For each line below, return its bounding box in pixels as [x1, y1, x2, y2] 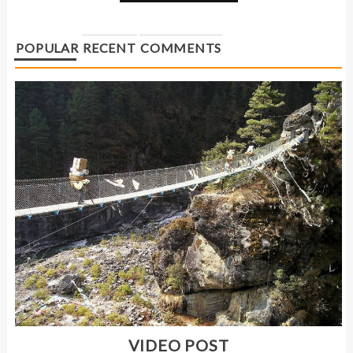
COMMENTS [140, 40, 222, 56]
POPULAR [16, 40, 79, 56]
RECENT [83, 40, 136, 56]
